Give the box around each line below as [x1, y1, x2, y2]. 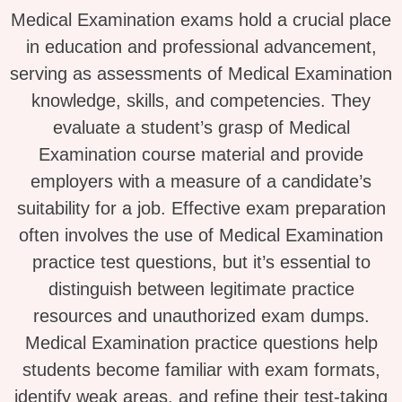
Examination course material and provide [39, 144, 363, 165]
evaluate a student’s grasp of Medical [52, 118, 350, 138]
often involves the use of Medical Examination [19, 225, 383, 246]
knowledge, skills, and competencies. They [31, 91, 371, 111]
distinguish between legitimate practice [48, 279, 354, 300]
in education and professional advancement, [25, 37, 377, 57]
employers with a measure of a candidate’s [31, 171, 371, 192]
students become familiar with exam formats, [22, 360, 380, 380]
